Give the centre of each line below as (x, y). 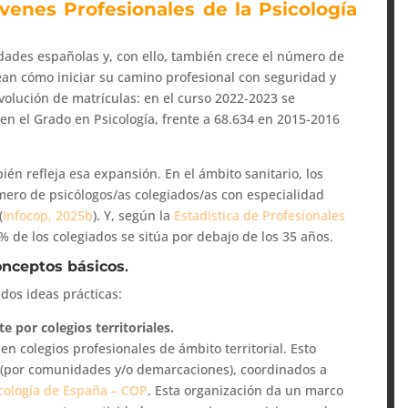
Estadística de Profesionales (260, 215)
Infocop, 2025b (48, 215)
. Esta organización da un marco (246, 390)
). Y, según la (134, 215)
